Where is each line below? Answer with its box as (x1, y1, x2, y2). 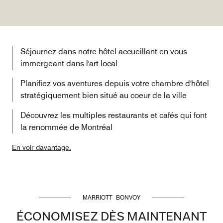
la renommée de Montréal (20, 122, 112, 132)
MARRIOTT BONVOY (83, 194, 140, 201)
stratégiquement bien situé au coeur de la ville (20, 91, 187, 100)
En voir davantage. (12, 143, 71, 151)
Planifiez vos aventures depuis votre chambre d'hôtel (20, 79, 209, 88)
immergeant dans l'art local (20, 59, 117, 68)
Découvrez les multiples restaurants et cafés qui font (20, 111, 207, 120)
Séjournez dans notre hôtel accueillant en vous (20, 47, 187, 56)
